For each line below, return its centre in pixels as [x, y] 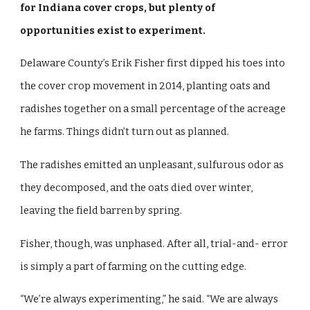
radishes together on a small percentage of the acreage [153, 109]
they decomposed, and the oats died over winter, [137, 187]
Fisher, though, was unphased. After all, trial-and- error [154, 243]
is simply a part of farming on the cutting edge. [135, 266]
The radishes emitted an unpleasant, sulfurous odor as [152, 164]
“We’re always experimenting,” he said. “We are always [149, 299]
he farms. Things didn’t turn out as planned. [126, 132]
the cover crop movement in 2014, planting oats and [146, 86]
